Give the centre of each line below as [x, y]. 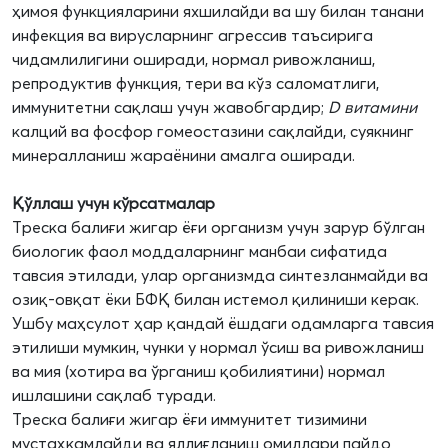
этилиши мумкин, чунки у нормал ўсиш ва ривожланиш [218, 347]
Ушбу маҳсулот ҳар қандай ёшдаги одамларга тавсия [223, 323]
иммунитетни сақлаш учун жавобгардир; [170, 107]
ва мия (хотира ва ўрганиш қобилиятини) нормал [198, 371]
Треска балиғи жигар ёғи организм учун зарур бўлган [218, 227]
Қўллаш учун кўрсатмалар [113, 203]
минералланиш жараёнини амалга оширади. [183, 155]
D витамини [372, 107]
